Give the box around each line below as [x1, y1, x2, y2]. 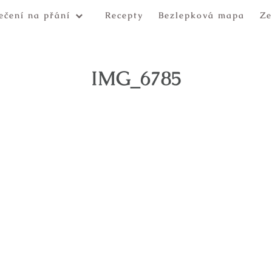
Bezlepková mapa [158, 10, 245, 21]
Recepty [105, 10, 143, 21]
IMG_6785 [90, 66, 182, 91]
